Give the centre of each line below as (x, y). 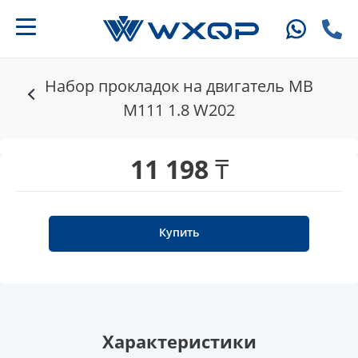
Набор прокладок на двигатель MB (179, 86)
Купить (179, 233)
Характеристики (179, 342)
